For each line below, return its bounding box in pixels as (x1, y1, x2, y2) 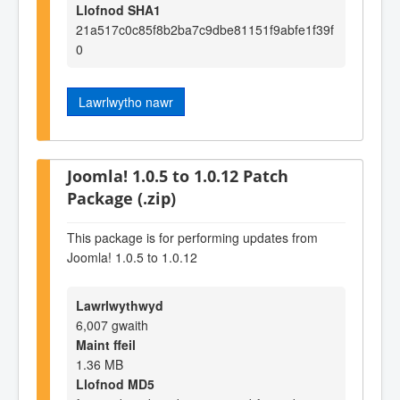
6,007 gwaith (76, 315, 148, 334)
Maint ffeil (76, 335, 136, 354)
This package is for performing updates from (67, 228, 318, 246)
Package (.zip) (67, 186, 176, 209)
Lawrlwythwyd (76, 296, 163, 314)
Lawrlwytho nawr (79, 92, 173, 111)
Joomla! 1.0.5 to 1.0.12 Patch (67, 163, 288, 187)
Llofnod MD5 (76, 374, 154, 393)
